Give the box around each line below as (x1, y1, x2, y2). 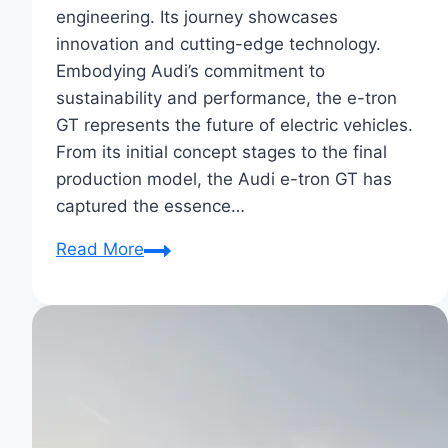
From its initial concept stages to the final (56, 142, 387, 163)
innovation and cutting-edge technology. (56, 34, 381, 55)
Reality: (143, 319, 202, 340)
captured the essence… (56, 196, 245, 217)
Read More (56, 239, 144, 260)
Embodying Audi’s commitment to (56, 61, 325, 82)
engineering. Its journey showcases (56, 7, 338, 28)
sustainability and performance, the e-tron (56, 88, 397, 109)
